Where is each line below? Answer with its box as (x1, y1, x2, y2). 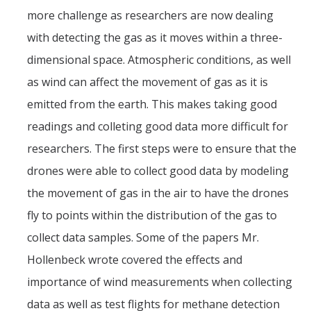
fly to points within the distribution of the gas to (27, 208, 277, 223)
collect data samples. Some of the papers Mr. (27, 230, 259, 245)
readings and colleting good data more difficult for (27, 119, 288, 134)
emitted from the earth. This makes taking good (27, 96, 277, 112)
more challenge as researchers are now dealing (27, 8, 274, 23)
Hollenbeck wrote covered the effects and (27, 252, 242, 267)
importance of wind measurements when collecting (27, 274, 292, 289)
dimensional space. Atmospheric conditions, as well (27, 52, 291, 67)
